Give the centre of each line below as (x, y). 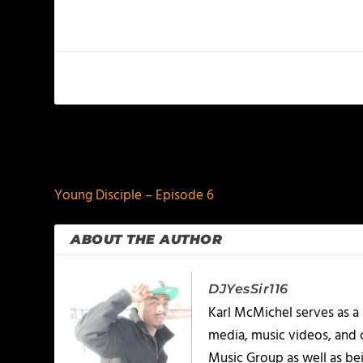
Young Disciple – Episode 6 (135, 195)
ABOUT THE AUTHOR (147, 239)
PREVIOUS (105, 156)
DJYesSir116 (248, 288)
